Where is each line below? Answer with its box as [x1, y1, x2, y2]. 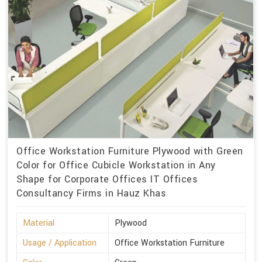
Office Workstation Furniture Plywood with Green [16, 144, 243, 158]
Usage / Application [23, 237, 96, 250]
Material [23, 217, 54, 230]
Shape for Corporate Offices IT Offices [16, 173, 198, 187]
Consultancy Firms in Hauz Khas [16, 187, 166, 201]
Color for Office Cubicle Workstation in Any [16, 158, 216, 173]
